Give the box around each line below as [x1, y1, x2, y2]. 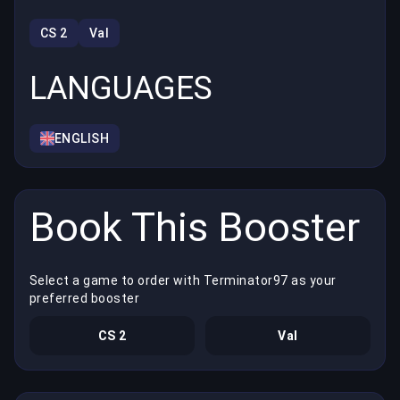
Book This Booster [29, 204, 360, 252]
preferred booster [29, 290, 140, 305]
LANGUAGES [29, 70, 212, 108]
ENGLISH [54, 131, 110, 146]
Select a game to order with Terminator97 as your [29, 272, 337, 287]
